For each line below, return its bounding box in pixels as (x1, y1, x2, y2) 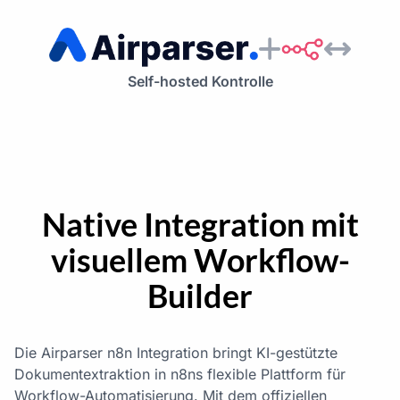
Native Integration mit (41, 204, 359, 245)
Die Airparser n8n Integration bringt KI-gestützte (14, 344, 337, 362)
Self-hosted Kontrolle (127, 72, 273, 91)
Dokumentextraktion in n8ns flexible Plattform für (14, 365, 346, 384)
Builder (147, 276, 253, 316)
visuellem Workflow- (50, 240, 350, 280)
